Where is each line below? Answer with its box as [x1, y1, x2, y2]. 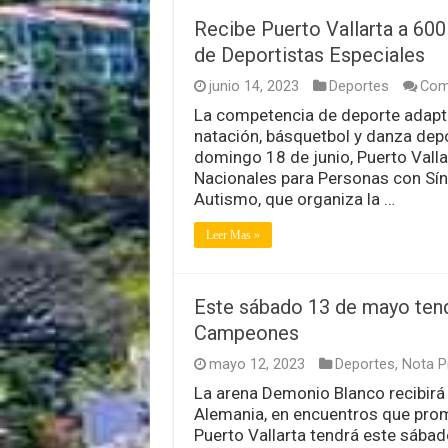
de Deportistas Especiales [193, 42, 425, 67]
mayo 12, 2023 [208, 355, 305, 373]
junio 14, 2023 [208, 77, 299, 95]
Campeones [193, 320, 299, 345]
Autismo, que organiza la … [193, 188, 395, 209]
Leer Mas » [205, 227, 260, 242]
